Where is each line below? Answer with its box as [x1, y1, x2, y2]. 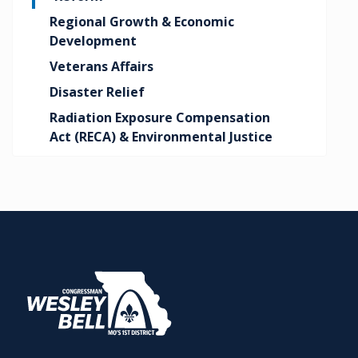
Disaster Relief [50, 83, 145, 101]
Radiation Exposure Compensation [50, 109, 271, 126]
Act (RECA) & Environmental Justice [50, 128, 273, 145]
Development [50, 32, 137, 50]
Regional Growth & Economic [50, 13, 235, 30]
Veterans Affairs [50, 58, 154, 75]
